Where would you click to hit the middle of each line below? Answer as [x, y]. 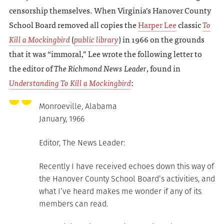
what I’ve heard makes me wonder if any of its [120, 191]
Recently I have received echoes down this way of [126, 166]
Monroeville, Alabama [78, 106]
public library [96, 39]
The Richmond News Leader [100, 68]
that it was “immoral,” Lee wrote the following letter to [105, 54]
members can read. [73, 204]
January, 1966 [61, 119]
